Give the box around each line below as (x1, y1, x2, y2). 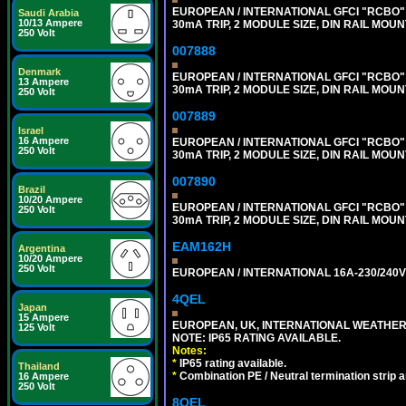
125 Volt (18, 322, 55, 333)
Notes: (172, 343, 207, 357)
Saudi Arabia (18, 7, 79, 18)
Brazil (18, 184, 45, 195)
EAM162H (172, 238, 231, 254)
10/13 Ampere (18, 17, 82, 28)
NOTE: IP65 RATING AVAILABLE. (172, 331, 341, 344)
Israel (18, 125, 43, 136)
